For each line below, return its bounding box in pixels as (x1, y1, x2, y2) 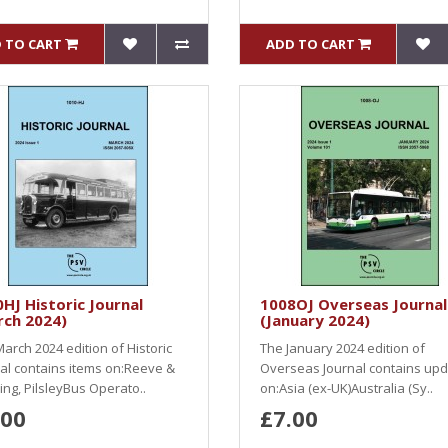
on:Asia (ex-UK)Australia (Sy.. (260, 379, 433, 397)
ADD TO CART (265, 35, 355, 53)
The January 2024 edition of (260, 339, 425, 357)
